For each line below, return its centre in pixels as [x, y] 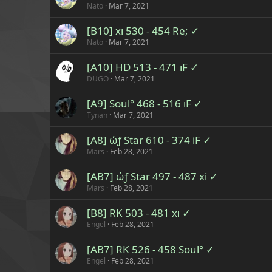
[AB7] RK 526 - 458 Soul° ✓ [151, 249]
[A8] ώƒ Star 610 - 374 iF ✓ [149, 140]
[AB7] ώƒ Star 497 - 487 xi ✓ [152, 176]
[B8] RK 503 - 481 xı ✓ [139, 213]
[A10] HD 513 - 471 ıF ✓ [143, 67]
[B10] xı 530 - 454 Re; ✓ [143, 31]
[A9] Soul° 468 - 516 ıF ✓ [144, 104]
